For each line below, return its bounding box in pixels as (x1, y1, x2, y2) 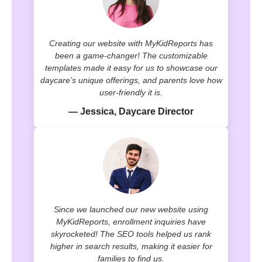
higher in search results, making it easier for (50, 242, 212, 251)
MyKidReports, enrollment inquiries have (56, 217, 206, 227)
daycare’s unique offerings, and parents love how (40, 75, 222, 85)
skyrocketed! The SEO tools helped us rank (51, 229, 211, 239)
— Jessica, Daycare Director (68, 106, 194, 117)
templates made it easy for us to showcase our (44, 63, 218, 73)
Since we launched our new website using (54, 205, 208, 215)
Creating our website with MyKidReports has (49, 39, 213, 49)
